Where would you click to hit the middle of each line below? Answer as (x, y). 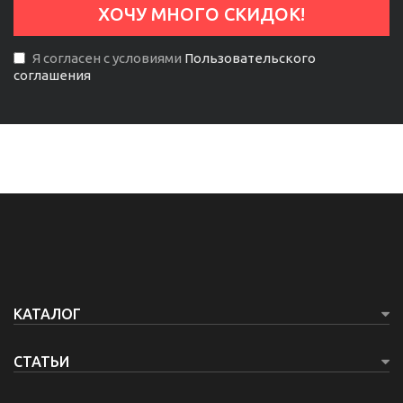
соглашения (52, 75)
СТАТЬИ (41, 362)
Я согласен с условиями (107, 58)
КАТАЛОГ (47, 314)
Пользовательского (250, 58)
